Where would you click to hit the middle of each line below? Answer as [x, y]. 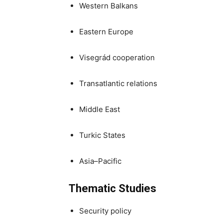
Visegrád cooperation [117, 57]
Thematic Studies [112, 188]
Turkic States [102, 135]
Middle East [100, 109]
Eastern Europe [106, 32]
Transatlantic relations [118, 83]
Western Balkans [109, 6]
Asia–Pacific [100, 161]
